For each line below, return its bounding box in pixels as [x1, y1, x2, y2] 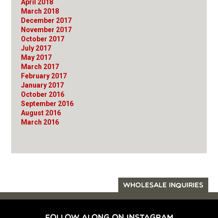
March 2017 [21, 62, 59, 71]
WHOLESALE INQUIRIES [123, 182, 203, 189]
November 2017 [21, 25, 72, 34]
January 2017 [21, 81, 64, 89]
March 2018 [21, 7, 59, 15]
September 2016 [21, 99, 73, 108]
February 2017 [21, 72, 67, 80]
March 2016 [21, 118, 59, 126]
